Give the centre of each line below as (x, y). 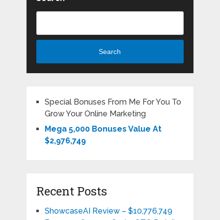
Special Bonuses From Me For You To (113, 102)
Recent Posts (71, 191)
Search (110, 52)
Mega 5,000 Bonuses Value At (103, 129)
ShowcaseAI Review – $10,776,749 (108, 211)
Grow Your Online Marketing (95, 114)
